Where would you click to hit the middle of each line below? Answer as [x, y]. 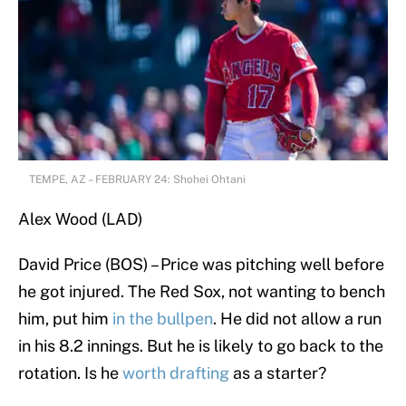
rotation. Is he [70, 373]
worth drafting [176, 373]
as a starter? [278, 373]
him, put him [65, 319]
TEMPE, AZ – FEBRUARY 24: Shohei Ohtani [137, 180]
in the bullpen [163, 319]
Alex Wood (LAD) [81, 219]
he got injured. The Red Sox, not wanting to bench [202, 292]
